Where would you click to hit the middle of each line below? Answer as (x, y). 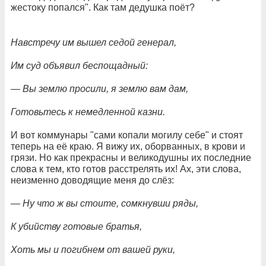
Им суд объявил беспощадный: (79, 66)
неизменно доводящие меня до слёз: (92, 180)
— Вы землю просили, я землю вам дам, (99, 89)
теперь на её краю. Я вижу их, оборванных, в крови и (128, 147)
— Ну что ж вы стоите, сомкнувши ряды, (104, 204)
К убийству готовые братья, (76, 227)
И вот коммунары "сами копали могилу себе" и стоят (127, 135)
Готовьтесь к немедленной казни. (88, 112)
